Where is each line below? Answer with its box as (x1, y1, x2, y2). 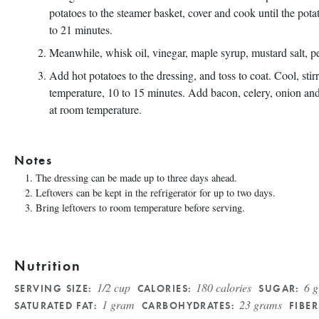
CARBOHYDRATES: (141, 298, 236, 312)
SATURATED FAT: (14, 298, 98, 312)
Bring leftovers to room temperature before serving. (36, 201, 245, 214)
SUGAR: (258, 281, 300, 295)
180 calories (196, 280, 252, 295)
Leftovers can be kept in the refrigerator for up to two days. (36, 186, 276, 199)
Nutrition (14, 256, 81, 274)
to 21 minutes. (49, 22, 113, 37)
